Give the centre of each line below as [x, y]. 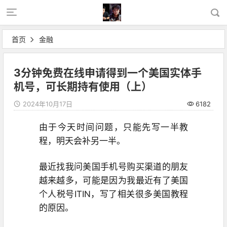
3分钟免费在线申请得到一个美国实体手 [107, 73]
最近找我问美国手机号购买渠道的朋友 [113, 167]
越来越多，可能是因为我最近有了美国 [113, 180]
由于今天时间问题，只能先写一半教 [113, 127]
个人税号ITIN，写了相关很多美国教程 [113, 194]
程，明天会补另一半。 [82, 141]
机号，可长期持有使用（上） [83, 86]
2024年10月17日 [47, 104]
